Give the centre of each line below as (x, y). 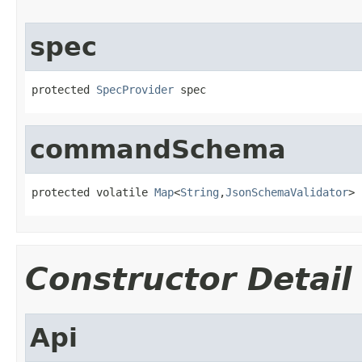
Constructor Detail (188, 279)
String (200, 192)
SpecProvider (135, 89)
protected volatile (93, 192)
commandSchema (158, 149)
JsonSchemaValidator (287, 192)
